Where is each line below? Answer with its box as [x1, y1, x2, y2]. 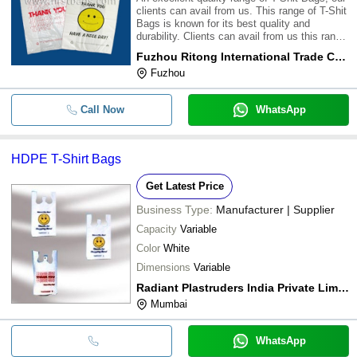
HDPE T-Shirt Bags [11, 151, 121, 166]
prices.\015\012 [136, 55, 207, 68]
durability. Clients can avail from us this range [136, 29, 347, 42]
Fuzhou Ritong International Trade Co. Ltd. [335, 49, 346, 63]
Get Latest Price [145, 179, 224, 192]
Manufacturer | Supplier [216, 202, 335, 216]
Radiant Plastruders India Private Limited [338, 280, 349, 294]
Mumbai [151, 297, 187, 310]
